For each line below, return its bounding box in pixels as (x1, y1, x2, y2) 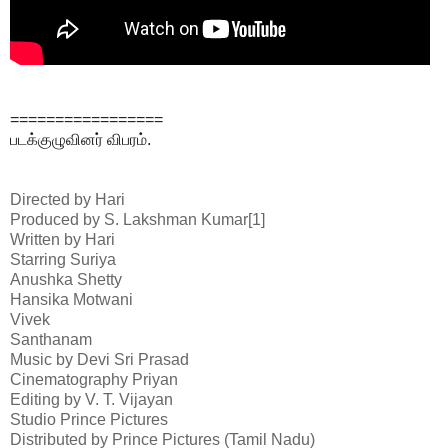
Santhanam (10, 330, 92, 348)
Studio (10, 410, 56, 428)
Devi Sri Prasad (77, 350, 189, 368)
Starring (10, 250, 66, 268)
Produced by (10, 210, 100, 228)
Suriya (70, 250, 116, 268)
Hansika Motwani (10, 290, 133, 308)
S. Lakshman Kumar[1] (104, 210, 265, 228)
